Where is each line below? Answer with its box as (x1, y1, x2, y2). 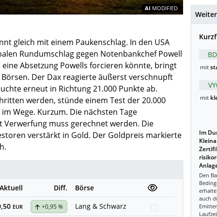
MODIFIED (152, 4, 178, 12)
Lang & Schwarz (75, 201, 126, 211)
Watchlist (160, 202, 191, 212)
